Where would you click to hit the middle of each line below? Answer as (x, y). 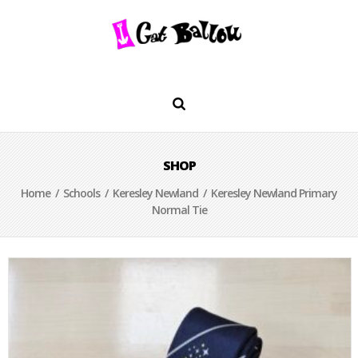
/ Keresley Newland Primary (268, 193)
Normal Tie (179, 210)
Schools (82, 193)
